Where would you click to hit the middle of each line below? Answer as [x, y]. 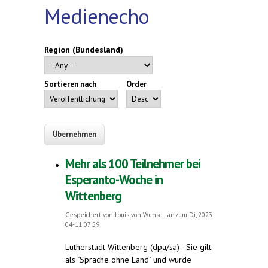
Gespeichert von [90, 215]
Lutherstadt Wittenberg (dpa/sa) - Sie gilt [138, 247]
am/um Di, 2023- [190, 215]
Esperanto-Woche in [114, 180]
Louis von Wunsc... [140, 215]
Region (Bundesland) [84, 49]
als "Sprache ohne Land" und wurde [128, 260]
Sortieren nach [70, 84]
